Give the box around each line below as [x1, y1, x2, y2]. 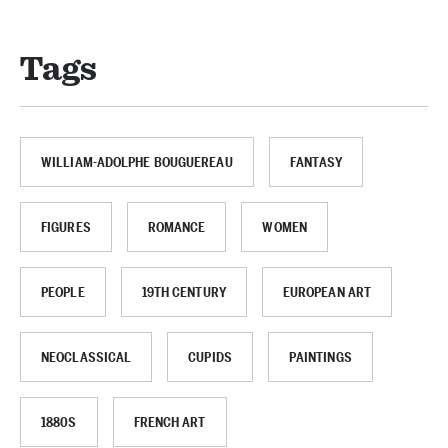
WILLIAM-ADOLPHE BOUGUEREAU [41, 153, 233, 171]
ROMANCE [147, 218, 206, 236]
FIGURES [41, 218, 91, 236]
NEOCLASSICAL [41, 348, 132, 366]
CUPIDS [188, 348, 232, 366]
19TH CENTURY [141, 283, 226, 301]
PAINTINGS [288, 348, 352, 366]
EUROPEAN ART [282, 283, 372, 301]
